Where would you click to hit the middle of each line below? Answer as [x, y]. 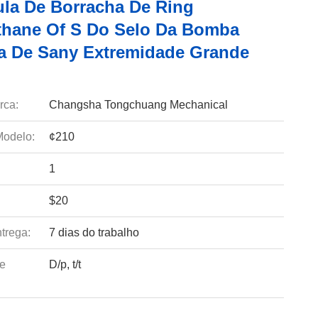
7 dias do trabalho [94, 232]
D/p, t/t [65, 264]
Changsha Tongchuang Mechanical [138, 105]
